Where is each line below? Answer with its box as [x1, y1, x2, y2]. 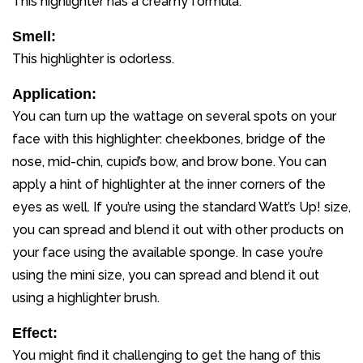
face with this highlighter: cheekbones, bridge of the [12, 130, 326, 147]
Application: [12, 85, 96, 102]
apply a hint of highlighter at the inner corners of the [12, 176, 326, 192]
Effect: [12, 324, 58, 341]
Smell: [12, 28, 56, 45]
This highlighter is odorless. [12, 50, 174, 66]
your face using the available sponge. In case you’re [12, 244, 323, 260]
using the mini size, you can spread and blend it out [12, 267, 319, 283]
